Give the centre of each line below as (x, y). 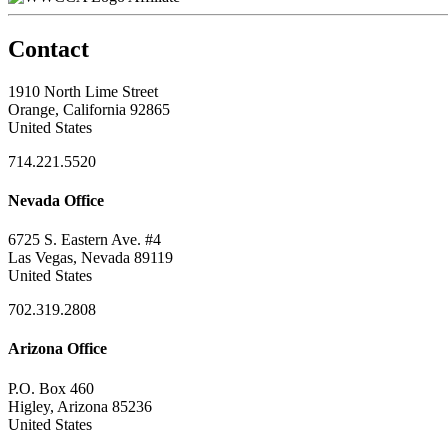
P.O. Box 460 (51, 388)
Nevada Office (56, 200)
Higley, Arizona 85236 (80, 406)
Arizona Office (57, 349)
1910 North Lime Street (83, 91)
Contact (48, 48)
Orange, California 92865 (89, 109)
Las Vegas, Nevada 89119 (90, 258)
